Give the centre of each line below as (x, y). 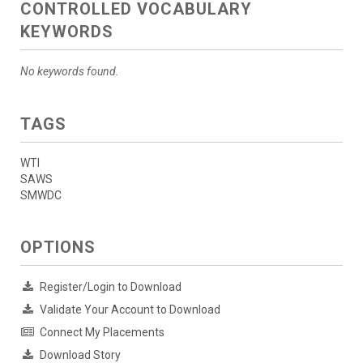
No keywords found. (70, 71)
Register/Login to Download (111, 287)
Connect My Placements (102, 332)
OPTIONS (58, 247)
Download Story (80, 355)
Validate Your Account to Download (130, 310)
